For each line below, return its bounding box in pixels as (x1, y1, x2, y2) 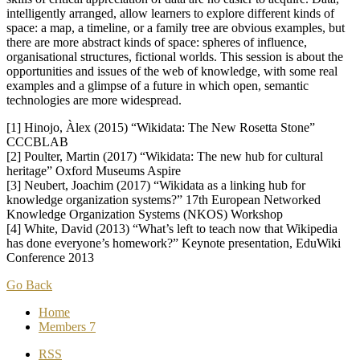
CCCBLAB (6, 135, 68, 149)
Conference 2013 (6, 251, 94, 265)
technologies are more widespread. (6, 93, 182, 108)
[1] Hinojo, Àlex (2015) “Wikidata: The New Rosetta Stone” (6, 121, 315, 135)
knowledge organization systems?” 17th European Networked (6, 193, 321, 207)
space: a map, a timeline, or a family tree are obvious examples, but (6, 21, 345, 35)
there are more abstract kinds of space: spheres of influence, (6, 35, 307, 50)
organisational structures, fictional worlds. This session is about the (6, 50, 343, 64)
